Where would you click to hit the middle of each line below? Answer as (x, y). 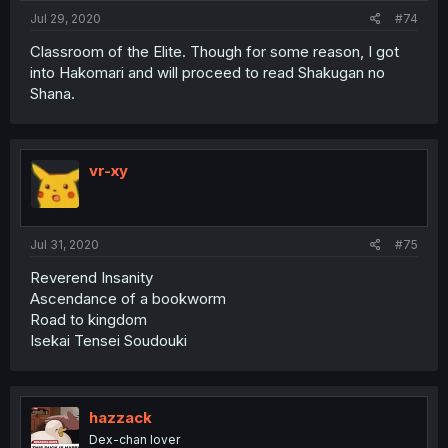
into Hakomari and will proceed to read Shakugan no (207, 72)
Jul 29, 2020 (65, 18)
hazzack (120, 417)
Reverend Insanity (91, 277)
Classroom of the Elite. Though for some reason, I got (214, 51)
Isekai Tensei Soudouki (108, 340)
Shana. (52, 93)
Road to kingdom (88, 319)
